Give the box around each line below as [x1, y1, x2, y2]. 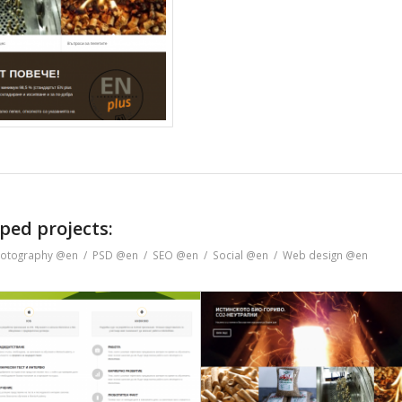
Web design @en [283, 248, 368, 263]
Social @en [213, 248, 268, 263]
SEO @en [153, 248, 198, 263]
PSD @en [92, 248, 138, 263]
